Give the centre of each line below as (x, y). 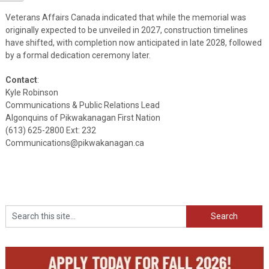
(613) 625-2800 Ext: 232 (50, 130)
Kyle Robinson (32, 92)
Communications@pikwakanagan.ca (74, 143)
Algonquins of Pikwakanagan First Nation (83, 117)
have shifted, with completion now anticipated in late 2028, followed (133, 42)
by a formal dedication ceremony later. (78, 55)
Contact (21, 80)
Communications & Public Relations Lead (82, 105)
